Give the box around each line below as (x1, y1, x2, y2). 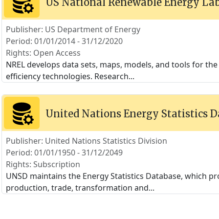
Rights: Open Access (5, 47, 81, 58)
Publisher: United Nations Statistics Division (5, 135, 167, 146)
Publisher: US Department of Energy (5, 24, 140, 35)
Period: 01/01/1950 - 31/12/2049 (5, 147, 123, 158)
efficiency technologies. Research (5, 71, 129, 82)
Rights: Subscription (5, 159, 80, 170)
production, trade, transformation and (5, 182, 149, 193)
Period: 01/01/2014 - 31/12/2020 (5, 36, 123, 46)
